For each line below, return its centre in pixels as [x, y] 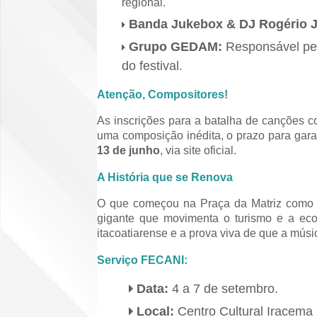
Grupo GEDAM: [176, 46]
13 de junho [128, 150]
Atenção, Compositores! [162, 94]
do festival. [152, 65]
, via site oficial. [198, 150]
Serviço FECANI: [142, 260]
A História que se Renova [165, 177]
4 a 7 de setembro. [223, 288]
